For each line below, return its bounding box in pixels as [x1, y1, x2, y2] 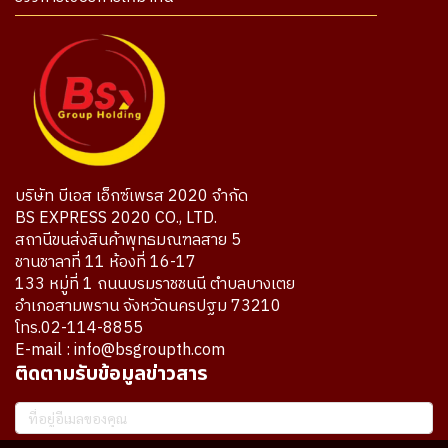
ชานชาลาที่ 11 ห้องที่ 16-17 [15, 248, 196, 276]
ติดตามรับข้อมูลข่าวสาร [15, 358, 208, 389]
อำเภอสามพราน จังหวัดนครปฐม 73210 [15, 292, 281, 320]
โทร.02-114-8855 [15, 314, 143, 342]
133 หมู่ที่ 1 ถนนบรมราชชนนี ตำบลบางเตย [15, 270, 295, 298]
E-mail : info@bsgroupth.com [15, 336, 225, 364]
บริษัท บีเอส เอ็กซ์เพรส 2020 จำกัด [15, 182, 248, 210]
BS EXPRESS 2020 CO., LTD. [15, 204, 217, 232]
